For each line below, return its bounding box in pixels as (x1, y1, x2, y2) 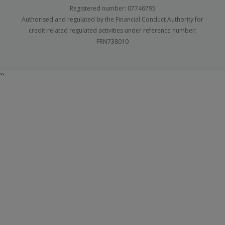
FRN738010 (96, 37, 129, 46)
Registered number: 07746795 (69, 4, 156, 13)
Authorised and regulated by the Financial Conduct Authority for (22, 15, 203, 24)
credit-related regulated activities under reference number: (29, 26, 196, 35)
